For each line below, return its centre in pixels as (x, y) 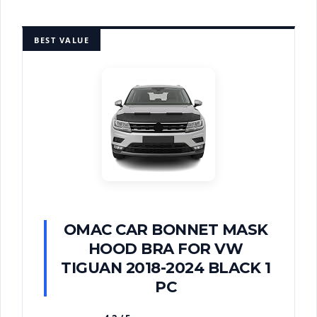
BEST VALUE (62, 40)
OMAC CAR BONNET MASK (166, 229)
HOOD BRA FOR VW (166, 248)
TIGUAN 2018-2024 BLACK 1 (166, 267)
